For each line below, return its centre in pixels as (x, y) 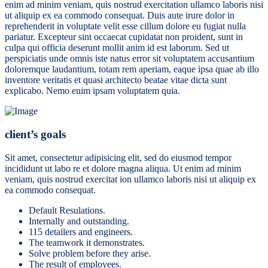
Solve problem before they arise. (90, 253)
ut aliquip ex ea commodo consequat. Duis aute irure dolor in (120, 16)
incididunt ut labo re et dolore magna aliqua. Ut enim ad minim (123, 168)
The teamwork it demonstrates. (87, 242)
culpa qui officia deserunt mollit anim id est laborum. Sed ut (117, 48)
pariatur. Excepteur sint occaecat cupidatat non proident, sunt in (124, 37)
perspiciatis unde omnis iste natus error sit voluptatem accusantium (130, 59)
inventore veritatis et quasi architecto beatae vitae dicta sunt (116, 80)
